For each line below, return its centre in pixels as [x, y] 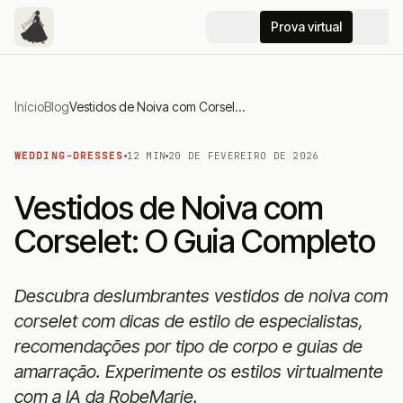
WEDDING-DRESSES [69, 156]
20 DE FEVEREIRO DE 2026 [244, 156]
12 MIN [146, 156]
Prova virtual [306, 27]
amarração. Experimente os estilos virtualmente [199, 372]
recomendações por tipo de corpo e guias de [188, 346]
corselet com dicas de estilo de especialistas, [189, 321]
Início [29, 107]
